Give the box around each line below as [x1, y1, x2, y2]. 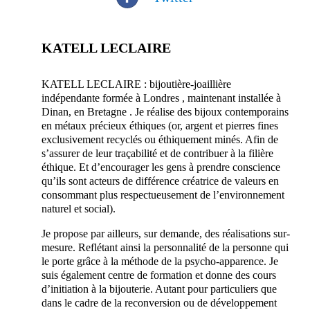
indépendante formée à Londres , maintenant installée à [42, 91, 281, 104]
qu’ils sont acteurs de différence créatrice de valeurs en [42, 174, 279, 187]
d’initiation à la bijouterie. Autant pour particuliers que [42, 282, 277, 295]
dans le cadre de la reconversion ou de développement [42, 296, 277, 309]
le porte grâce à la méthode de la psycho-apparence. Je [42, 255, 278, 267]
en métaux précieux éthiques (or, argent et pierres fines [42, 119, 278, 131]
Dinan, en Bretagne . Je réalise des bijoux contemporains [42, 105, 289, 118]
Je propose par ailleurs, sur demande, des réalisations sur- [42, 227, 290, 239]
